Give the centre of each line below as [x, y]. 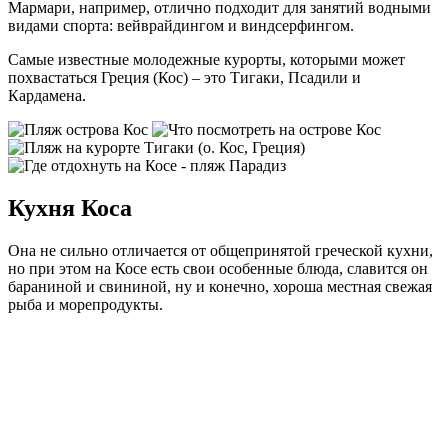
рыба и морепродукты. [85, 304]
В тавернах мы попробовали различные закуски [172, 372]
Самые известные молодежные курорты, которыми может [206, 59]
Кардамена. [47, 95]
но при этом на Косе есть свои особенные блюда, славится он [218, 268]
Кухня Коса [70, 207]
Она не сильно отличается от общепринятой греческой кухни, [220, 250]
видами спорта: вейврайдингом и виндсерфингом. [181, 25]
